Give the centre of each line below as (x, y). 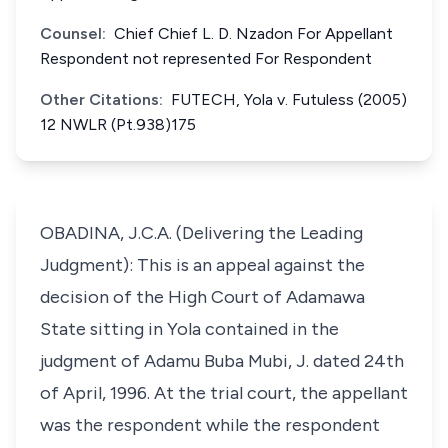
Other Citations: (101, 99)
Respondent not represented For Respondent (206, 58)
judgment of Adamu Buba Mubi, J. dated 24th (222, 361)
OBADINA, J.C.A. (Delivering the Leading (201, 233)
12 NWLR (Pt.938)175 (118, 124)
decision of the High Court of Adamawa (202, 297)
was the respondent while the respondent (210, 425)
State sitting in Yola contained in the (189, 329)
